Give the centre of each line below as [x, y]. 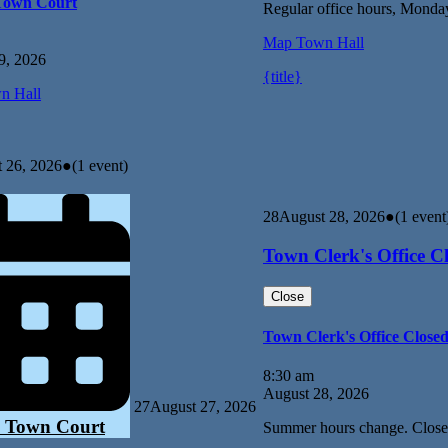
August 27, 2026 [203, 407]
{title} [282, 77]
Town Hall [328, 43]
